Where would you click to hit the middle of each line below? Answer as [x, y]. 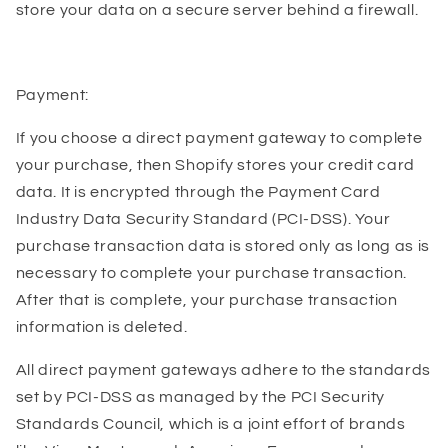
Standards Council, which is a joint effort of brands [210, 423]
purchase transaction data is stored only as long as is [222, 245]
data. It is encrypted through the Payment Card [198, 191]
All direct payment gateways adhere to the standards [223, 369]
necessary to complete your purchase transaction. [211, 272]
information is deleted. [101, 326]
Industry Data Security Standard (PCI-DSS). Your [203, 218]
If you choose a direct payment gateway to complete [219, 137]
